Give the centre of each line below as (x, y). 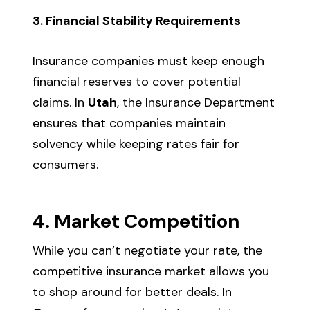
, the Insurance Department (196, 102)
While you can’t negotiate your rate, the (148, 250)
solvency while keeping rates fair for (136, 144)
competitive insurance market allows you (151, 271)
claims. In (61, 102)
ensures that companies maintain (129, 123)
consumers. (66, 164)
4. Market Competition (136, 221)
